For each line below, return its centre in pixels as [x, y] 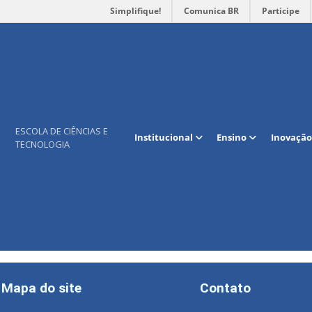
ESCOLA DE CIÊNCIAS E [61, 131]
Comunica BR [211, 11]
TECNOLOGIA [42, 145]
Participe [281, 11]
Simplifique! [135, 11]
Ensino [233, 138]
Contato [225, 288]
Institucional [164, 138]
